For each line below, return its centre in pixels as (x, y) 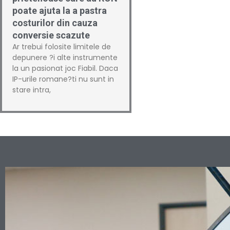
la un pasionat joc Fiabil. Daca (65, 68)
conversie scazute (51, 35)
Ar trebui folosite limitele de (62, 47)
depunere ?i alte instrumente (65, 57)
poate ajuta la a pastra (60, 11)
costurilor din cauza (55, 23)
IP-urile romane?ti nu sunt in (63, 79)
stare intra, (32, 90)
